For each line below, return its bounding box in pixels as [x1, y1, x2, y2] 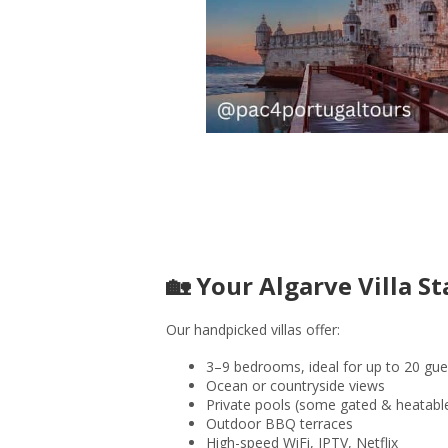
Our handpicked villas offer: [166, 320, 340, 340]
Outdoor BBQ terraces [206, 414, 353, 434]
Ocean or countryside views [206, 376, 385, 396]
